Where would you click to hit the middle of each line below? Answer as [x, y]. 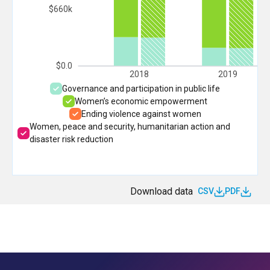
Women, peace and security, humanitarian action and [130, 126]
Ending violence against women [141, 114]
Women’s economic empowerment [141, 101]
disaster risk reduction [71, 139]
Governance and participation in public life [141, 88]
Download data [162, 191]
